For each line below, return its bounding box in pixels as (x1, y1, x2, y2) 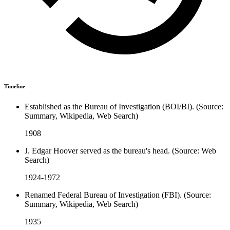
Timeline (4, 83, 25, 89)
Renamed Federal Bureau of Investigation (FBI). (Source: (25, 190, 211, 199)
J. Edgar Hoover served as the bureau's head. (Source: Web (25, 146, 216, 155)
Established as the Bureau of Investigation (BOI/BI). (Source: (25, 102, 223, 111)
